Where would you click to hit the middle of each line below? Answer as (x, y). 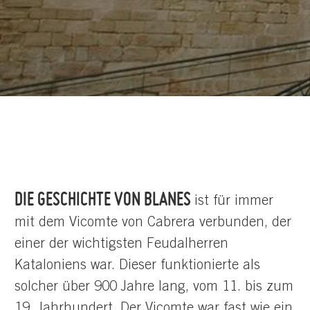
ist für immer (234, 202)
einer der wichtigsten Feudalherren (121, 245)
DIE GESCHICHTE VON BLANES (104, 198)
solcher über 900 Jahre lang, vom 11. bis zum (154, 288)
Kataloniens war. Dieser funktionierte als (137, 266)
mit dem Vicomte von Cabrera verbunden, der (153, 223)
